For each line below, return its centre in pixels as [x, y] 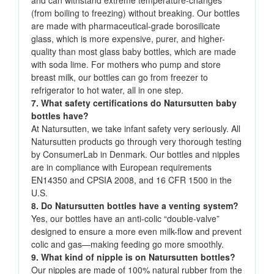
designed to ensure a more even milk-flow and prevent [136, 231]
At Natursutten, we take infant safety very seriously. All [136, 129]
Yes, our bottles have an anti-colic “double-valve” [125, 219]
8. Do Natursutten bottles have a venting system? [135, 206]
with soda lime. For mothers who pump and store [126, 65]
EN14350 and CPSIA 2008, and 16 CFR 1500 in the [131, 180]
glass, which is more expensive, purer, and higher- [128, 39]
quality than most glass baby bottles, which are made [134, 52]
